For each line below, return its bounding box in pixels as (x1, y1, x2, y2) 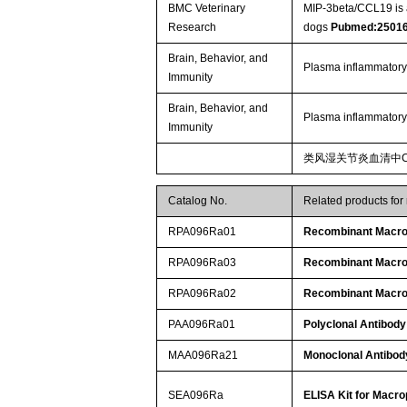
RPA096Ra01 (168, 224, 237, 238)
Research (168, 20, 217, 34)
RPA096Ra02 (168, 286, 237, 300)
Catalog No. (168, 194, 228, 207)
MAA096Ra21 (168, 348, 239, 362)
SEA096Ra (168, 388, 224, 402)
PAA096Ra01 (168, 317, 236, 331)
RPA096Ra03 (168, 255, 237, 269)
